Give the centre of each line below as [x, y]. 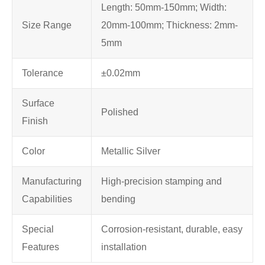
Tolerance [43, 73]
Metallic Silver [131, 151]
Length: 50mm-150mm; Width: [164, 8]
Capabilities [47, 199]
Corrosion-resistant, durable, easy [172, 230]
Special [38, 230]
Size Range [47, 25]
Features [41, 247]
